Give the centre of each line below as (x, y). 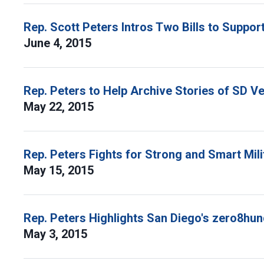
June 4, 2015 (59, 43)
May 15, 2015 (60, 170)
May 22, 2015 (60, 107)
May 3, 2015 (57, 234)
